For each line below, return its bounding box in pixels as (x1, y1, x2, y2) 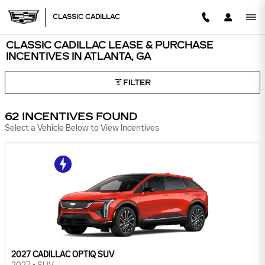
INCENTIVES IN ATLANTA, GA (6, 51, 151, 62)
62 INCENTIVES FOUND (5, 111, 137, 124)
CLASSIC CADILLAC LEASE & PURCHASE (6, 40, 214, 51)
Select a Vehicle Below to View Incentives (5, 123, 159, 134)
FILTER (122, 78, 151, 87)
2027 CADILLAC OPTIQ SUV (11, 250, 114, 260)
